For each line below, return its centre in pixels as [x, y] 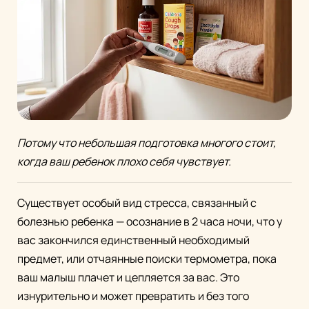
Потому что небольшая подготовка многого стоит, [147, 143]
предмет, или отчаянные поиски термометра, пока [147, 259]
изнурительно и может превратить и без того [133, 296]
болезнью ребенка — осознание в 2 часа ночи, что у [150, 222]
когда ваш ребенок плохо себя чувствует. [124, 162]
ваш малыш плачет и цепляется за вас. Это [128, 278]
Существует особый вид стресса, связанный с [137, 203]
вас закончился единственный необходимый [133, 240]
